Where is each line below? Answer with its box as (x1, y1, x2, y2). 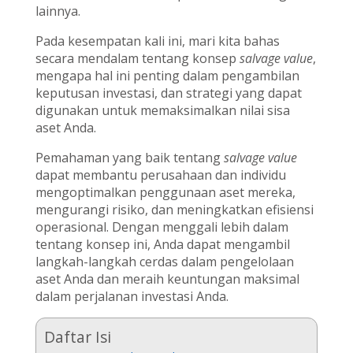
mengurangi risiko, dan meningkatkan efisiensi (35, 200, 314, 218)
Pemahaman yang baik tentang (35, 148, 224, 166)
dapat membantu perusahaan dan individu (35, 165, 286, 184)
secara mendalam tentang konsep (35, 49, 240, 67)
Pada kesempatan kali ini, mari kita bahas (35, 32, 280, 50)
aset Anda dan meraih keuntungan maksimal (35, 269, 299, 288)
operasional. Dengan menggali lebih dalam (35, 217, 288, 236)
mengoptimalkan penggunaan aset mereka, (35, 183, 295, 201)
